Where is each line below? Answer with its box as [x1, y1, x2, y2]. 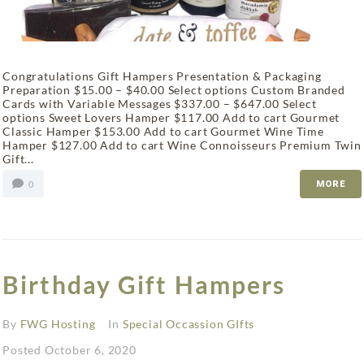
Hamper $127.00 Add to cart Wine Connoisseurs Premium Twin [2, 138, 362, 153]
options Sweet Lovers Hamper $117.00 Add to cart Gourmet [2, 110, 340, 125]
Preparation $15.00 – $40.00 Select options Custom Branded [2, 83, 345, 97]
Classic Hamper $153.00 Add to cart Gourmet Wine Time [2, 124, 324, 139]
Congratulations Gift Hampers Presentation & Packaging [2, 69, 322, 84]
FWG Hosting [19, 317, 96, 331]
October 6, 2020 [44, 343, 136, 357]
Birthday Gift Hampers [2, 270, 286, 300]
